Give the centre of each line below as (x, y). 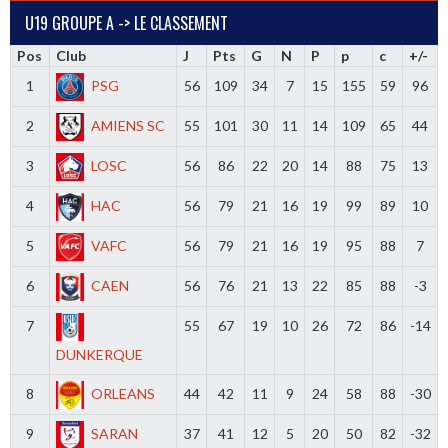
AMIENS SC (128, 125)
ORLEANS (123, 393)
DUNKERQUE (100, 354)
